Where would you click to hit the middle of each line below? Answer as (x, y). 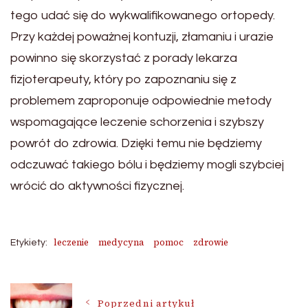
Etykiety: (29, 242)
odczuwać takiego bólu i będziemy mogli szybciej (147, 164)
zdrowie (211, 242)
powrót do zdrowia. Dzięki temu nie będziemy (136, 143)
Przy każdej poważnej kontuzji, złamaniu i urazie (142, 36)
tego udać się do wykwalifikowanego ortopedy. (143, 15)
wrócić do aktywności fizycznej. (97, 186)
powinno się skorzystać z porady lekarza (124, 58)
